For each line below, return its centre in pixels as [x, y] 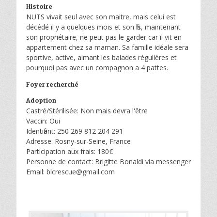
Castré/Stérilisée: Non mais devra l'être [87, 111]
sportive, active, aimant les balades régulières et [101, 57]
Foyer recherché [52, 84]
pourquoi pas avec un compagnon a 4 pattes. [97, 68]
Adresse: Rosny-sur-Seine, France [78, 141]
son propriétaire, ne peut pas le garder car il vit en [104, 37]
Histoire [39, 6]
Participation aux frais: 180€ [70, 151]
